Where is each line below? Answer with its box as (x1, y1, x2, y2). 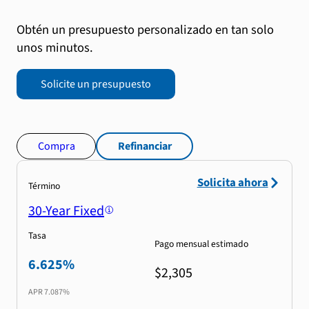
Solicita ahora (197, 175, 268, 192)
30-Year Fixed (28, 201, 104, 221)
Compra (37, 138, 75, 154)
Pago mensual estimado (154, 237, 248, 250)
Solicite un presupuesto (40, 76, 151, 92)
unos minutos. (17, 38, 93, 57)
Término (28, 179, 60, 193)
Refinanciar (117, 138, 172, 154)
